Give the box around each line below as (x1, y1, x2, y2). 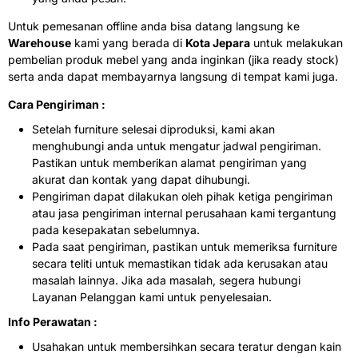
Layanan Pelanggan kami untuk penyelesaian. (32, 290, 272, 304)
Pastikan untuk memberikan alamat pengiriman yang (32, 156, 307, 170)
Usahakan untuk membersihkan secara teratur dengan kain (32, 340, 341, 354)
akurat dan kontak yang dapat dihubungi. (32, 173, 250, 187)
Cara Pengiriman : (8, 97, 105, 112)
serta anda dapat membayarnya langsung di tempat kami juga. (8, 70, 338, 84)
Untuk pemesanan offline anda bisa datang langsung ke (8, 19, 300, 34)
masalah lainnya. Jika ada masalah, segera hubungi (32, 273, 300, 288)
